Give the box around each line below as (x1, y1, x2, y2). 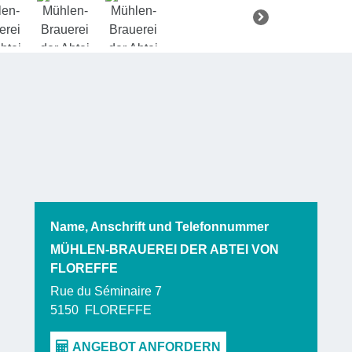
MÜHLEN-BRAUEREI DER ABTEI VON (50, 242, 279, 256)
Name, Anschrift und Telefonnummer (50, 219, 269, 233)
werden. (284, 9, 329, 24)
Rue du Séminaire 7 (50, 284, 162, 298)
